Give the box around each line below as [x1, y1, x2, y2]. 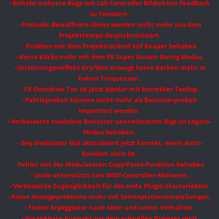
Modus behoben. [83, 128, 136, 137]
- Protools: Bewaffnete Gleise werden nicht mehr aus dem [18, 20, 201, 29]
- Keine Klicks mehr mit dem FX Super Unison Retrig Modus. [15, 52, 204, 62]
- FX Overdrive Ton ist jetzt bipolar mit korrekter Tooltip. [20, 85, 199, 94]
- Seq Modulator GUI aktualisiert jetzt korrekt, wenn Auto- [17, 138, 202, 148]
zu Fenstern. [89, 9, 130, 19]
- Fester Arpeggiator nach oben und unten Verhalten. [25, 203, 194, 212]
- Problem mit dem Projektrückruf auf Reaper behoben [22, 42, 197, 51]
